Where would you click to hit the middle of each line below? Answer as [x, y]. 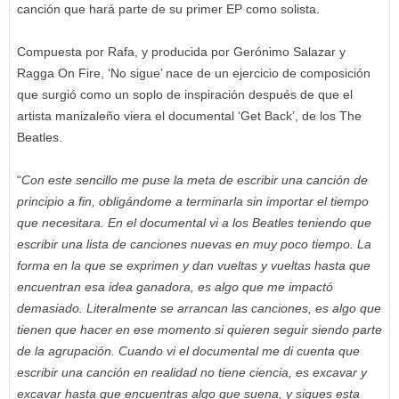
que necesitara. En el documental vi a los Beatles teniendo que [194, 223]
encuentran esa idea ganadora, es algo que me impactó [175, 287]
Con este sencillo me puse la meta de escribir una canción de [195, 180]
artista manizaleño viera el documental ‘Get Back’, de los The [189, 116]
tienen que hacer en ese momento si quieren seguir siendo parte [199, 330]
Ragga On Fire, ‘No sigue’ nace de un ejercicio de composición [194, 73]
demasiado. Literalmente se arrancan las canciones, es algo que [199, 309]
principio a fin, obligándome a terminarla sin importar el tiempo [193, 202]
